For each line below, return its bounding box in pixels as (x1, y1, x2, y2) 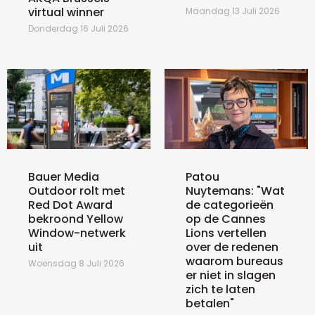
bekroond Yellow (28, 211, 123, 228)
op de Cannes (186, 211, 266, 228)
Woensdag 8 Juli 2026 (28, 257, 124, 270)
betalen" (186, 295, 234, 312)
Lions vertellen (186, 225, 266, 242)
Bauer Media (28, 169, 99, 186)
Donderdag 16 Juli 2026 (28, 22, 129, 35)
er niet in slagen (186, 267, 276, 284)
